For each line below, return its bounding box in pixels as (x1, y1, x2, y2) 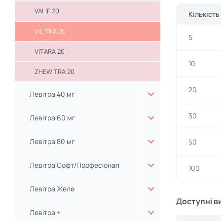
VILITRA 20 (35, 27, 66, 36)
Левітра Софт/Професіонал (30, 160, 119, 170)
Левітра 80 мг (30, 137, 75, 146)
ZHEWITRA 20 (35, 67, 74, 76)
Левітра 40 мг (30, 89, 75, 99)
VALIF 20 (35, 6, 59, 15)
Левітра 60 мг (30, 113, 75, 122)
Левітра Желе (30, 184, 74, 193)
